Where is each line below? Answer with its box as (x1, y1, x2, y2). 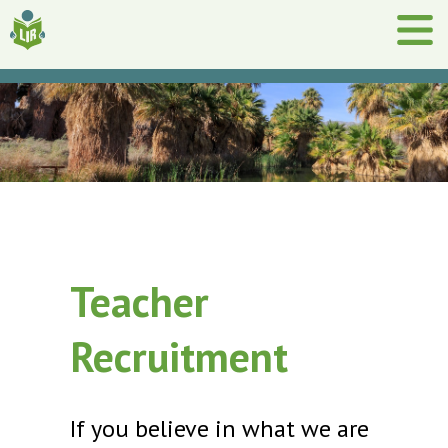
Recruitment (70, 329, 289, 385)
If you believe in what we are (70, 413, 370, 445)
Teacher (70, 274, 210, 330)
